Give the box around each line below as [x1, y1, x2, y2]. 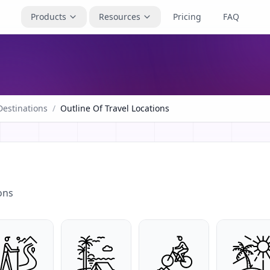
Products [31, 11, 66, 22]
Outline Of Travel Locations [60, 102, 169, 114]
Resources [99, 11, 140, 22]
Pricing [173, 11, 201, 22]
